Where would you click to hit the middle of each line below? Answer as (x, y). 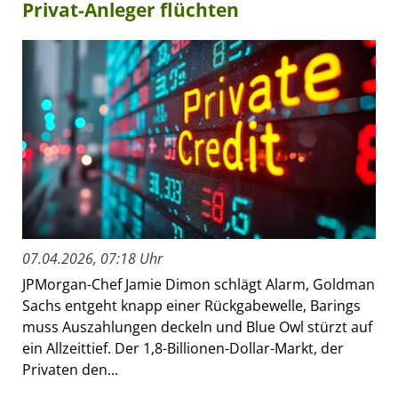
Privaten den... (70, 369)
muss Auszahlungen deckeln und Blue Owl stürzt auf (197, 326)
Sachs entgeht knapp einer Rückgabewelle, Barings (191, 305)
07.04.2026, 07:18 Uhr (92, 258)
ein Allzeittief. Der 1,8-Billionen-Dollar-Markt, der (183, 348)
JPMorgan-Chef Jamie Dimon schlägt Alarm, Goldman (199, 284)
